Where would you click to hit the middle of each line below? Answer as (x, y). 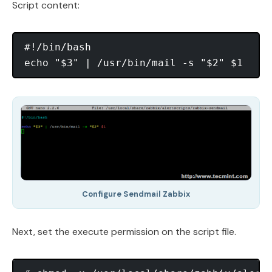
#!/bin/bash (58, 47)
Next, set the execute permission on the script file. (124, 231)
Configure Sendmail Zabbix (136, 194)
